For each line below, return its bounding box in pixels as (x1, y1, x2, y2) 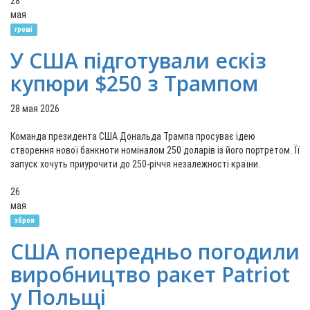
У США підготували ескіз (10, 46, 266, 75)
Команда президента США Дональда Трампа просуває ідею (10, 131, 255, 142)
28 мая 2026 (10, 103, 60, 114)
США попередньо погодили (10, 237, 300, 266)
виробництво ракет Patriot (10, 260, 290, 289)
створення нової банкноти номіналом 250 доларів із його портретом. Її (10, 145, 300, 156)
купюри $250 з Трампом (10, 69, 258, 98)
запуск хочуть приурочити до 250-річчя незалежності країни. (10, 158, 260, 170)
